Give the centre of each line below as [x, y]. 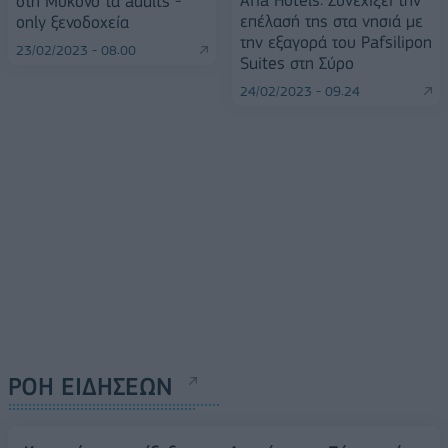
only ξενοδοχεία [72, 22]
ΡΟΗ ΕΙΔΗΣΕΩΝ [90, 386]
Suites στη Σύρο [297, 62]
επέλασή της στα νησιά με [331, 20]
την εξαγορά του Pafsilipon [336, 41]
